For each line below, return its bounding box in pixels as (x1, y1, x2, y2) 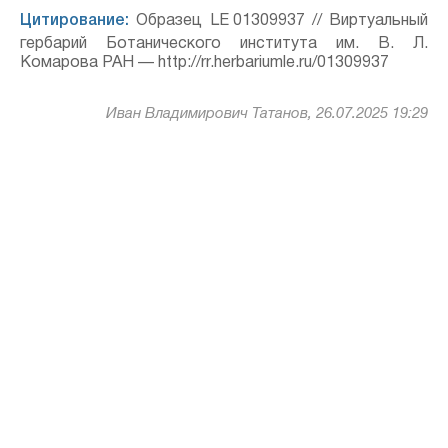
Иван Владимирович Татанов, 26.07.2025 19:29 (106, 107, 428, 121)
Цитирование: (20, 14, 129, 28)
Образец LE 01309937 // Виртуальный (129, 14, 428, 28)
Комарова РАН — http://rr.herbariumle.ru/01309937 (20, 56, 389, 70)
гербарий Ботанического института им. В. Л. (20, 37, 428, 51)
